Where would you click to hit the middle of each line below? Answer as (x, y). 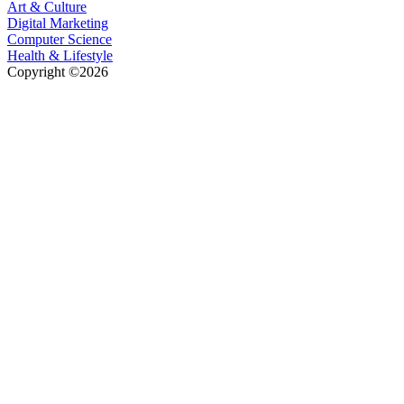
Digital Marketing (58, 23)
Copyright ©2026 (58, 71)
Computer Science (60, 39)
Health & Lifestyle (60, 55)
